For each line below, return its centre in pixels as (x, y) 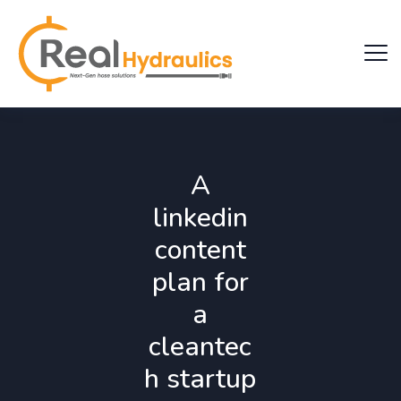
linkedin (200, 218)
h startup (200, 379)
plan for (200, 282)
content (200, 250)
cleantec (200, 347)
